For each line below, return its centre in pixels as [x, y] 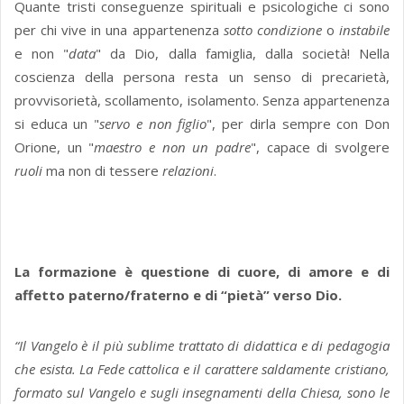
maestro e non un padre [173, 147]
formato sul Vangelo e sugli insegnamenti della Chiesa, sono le [202, 393]
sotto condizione [275, 30]
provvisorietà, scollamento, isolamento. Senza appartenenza [202, 101]
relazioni [188, 171]
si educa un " [57, 124]
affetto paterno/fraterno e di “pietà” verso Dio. [180, 295]
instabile [365, 30]
